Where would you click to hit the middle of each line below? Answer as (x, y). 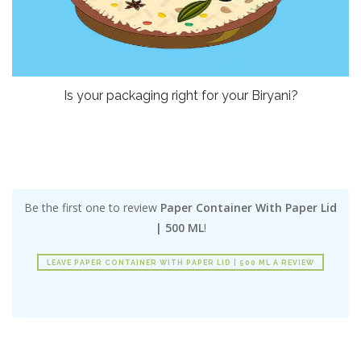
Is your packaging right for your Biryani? (180, 95)
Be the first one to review (92, 207)
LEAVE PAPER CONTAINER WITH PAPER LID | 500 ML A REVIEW (180, 263)
